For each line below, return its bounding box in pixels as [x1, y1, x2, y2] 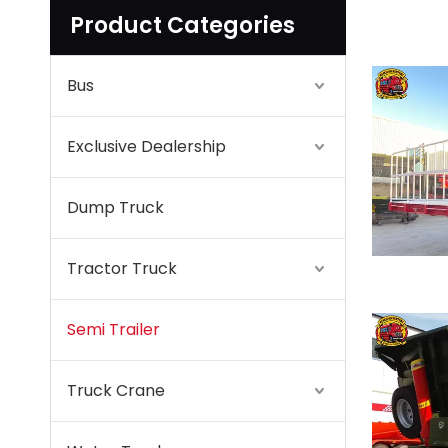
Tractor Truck [67, 257, 177, 280]
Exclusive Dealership [67, 135, 226, 158]
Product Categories [70, 10, 295, 41]
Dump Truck [67, 196, 164, 219]
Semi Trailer [67, 318, 160, 341]
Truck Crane [67, 379, 165, 402]
